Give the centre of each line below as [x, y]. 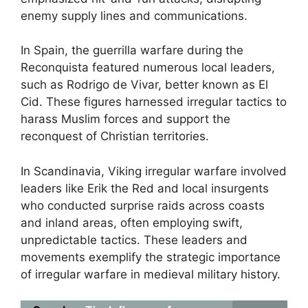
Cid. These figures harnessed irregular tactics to [154, 102]
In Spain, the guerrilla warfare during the [132, 50]
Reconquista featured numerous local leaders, [148, 67]
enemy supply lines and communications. [134, 15]
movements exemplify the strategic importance [151, 257]
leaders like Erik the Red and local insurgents [145, 188]
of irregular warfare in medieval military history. [151, 274]
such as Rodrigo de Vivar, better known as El [144, 85]
